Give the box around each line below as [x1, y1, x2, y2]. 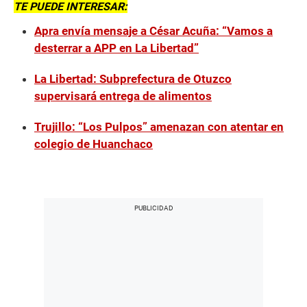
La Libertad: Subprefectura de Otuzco [34, 72, 232, 86]
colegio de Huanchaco [34, 137, 153, 151]
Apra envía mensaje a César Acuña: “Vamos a [34, 24, 273, 38]
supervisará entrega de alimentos [34, 89, 212, 103]
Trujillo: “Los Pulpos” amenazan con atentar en [34, 120, 284, 134]
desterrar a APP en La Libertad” [34, 41, 199, 56]
